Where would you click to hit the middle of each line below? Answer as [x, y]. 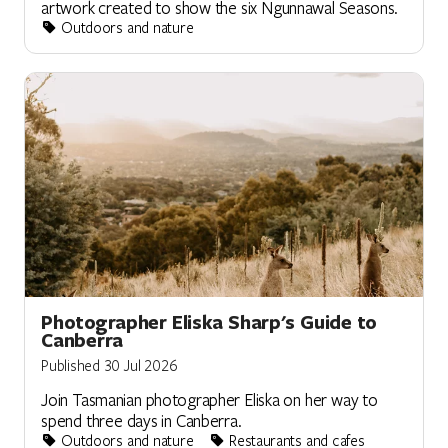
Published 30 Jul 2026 [109, 364]
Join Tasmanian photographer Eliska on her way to [209, 399]
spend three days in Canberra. [141, 420]
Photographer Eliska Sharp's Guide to [209, 321]
